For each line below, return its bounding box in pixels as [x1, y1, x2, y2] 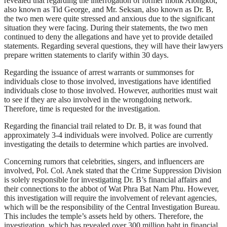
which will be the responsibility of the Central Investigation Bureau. [4, 203, 220, 212]
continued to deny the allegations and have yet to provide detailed [4, 32, 213, 42]
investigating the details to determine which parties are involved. [4, 140, 208, 149]
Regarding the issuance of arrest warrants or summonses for [4, 68, 194, 77]
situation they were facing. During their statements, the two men [4, 23, 208, 32]
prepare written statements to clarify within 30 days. [4, 51, 169, 60]
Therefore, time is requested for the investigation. [4, 104, 160, 113]
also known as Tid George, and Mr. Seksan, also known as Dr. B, [4, 5, 213, 14]
